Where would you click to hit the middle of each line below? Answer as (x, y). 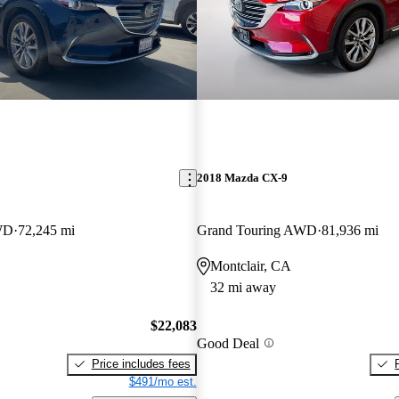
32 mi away (243, 288)
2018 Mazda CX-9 (242, 178)
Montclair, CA (250, 266)
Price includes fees (141, 363)
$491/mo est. (163, 381)
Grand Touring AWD (256, 231)
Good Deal (228, 343)
